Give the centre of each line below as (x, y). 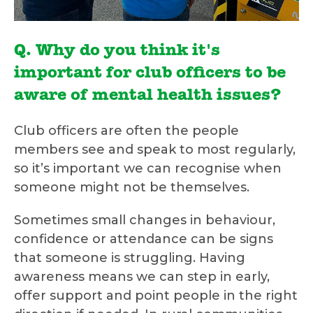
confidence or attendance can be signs (144, 239)
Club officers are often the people (126, 131)
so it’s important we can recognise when (148, 169)
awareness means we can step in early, (142, 277)
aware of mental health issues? (148, 97)
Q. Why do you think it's (117, 52)
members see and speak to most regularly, (155, 150)
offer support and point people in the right (156, 296)
